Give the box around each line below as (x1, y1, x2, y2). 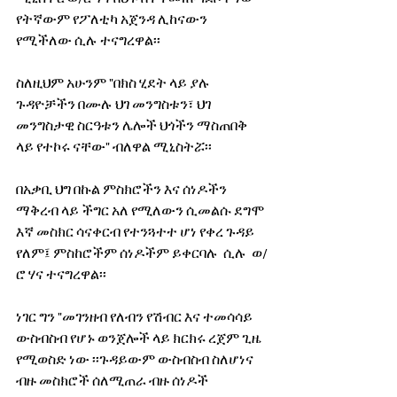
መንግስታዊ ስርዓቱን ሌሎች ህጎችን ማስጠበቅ (16, 118, 250, 133)
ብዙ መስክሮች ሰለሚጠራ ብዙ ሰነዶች (16, 373, 211, 388)
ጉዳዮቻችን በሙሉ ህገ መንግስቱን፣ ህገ (16, 97, 214, 112)
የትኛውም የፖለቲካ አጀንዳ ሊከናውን (16, 12, 210, 27)
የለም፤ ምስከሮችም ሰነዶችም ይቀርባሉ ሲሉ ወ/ (16, 245, 268, 261)
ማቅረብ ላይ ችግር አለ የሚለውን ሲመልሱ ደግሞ (16, 203, 267, 218)
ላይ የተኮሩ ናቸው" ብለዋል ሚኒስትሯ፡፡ (16, 139, 212, 154)
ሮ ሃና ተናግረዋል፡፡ (16, 267, 106, 282)
